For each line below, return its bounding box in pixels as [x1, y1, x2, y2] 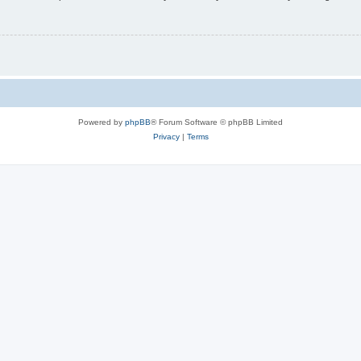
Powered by [78, 118, 125, 127]
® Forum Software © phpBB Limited [151, 118, 283, 127]
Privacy [152, 132, 180, 142]
